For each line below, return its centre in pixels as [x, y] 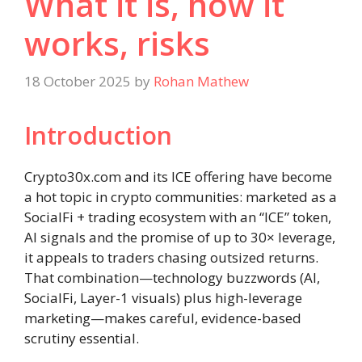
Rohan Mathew [201, 82]
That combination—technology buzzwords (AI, [172, 278]
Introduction [98, 136]
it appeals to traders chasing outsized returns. [171, 258]
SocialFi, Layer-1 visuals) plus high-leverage [163, 298]
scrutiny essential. [82, 339]
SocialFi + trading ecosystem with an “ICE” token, [178, 217]
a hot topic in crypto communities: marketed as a [181, 197]
